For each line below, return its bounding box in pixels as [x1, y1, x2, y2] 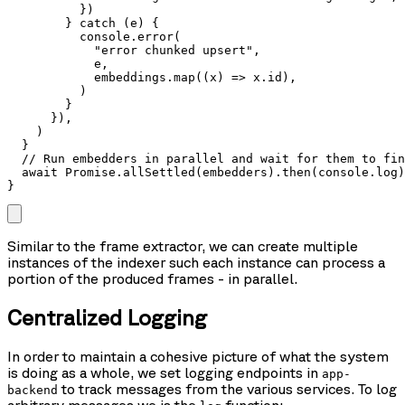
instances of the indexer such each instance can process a [7, 254, 385, 271]
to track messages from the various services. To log [58, 381, 397, 398]
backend [7, 383, 58, 398]
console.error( [7, 30, 181, 44]
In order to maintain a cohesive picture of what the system [7, 348, 389, 365]
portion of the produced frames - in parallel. [7, 270, 297, 287]
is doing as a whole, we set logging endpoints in [7, 364, 322, 381]
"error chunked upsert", [7, 43, 260, 58]
